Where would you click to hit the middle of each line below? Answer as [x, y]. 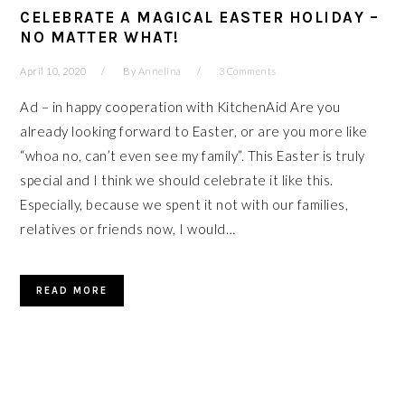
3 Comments [247, 71]
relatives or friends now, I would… [128, 229]
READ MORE [72, 291]
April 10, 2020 [53, 71]
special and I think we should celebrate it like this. [177, 180]
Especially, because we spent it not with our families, [184, 204]
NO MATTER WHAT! [100, 37]
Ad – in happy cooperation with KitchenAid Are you [180, 107]
